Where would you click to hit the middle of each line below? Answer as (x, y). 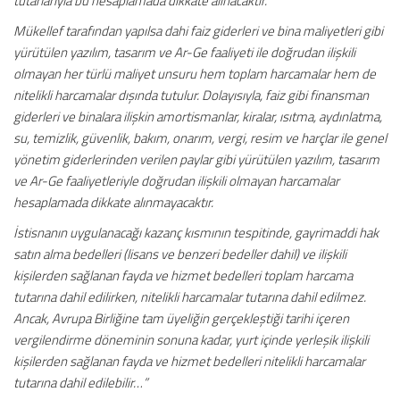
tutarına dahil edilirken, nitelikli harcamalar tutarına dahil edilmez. (190, 297)
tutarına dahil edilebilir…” (80, 383)
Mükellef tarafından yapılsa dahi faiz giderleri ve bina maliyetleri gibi (198, 31)
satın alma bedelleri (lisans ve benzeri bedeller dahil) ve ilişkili (180, 254)
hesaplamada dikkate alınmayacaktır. (113, 202)
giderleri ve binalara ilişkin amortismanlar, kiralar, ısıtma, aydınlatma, (198, 117)
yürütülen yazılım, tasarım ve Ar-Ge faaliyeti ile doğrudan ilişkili (184, 52)
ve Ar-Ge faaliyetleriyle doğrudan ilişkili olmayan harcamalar (176, 181)
